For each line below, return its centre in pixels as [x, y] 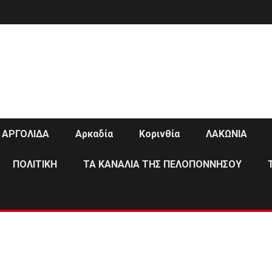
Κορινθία [159, 134]
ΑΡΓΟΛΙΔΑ [25, 134]
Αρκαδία [94, 134]
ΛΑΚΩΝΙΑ [226, 134]
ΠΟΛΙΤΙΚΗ [35, 164]
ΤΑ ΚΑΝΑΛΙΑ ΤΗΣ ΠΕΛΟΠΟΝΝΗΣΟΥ [162, 164]
